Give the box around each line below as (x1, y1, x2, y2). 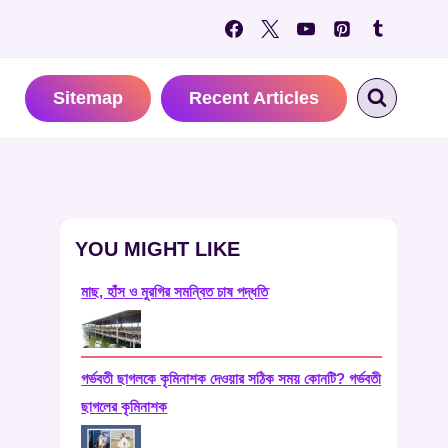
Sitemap (53, 87, 124, 108)
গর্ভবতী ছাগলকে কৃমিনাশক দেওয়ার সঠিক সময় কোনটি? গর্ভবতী (81, 370, 382, 388)
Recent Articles (189, 87, 320, 108)
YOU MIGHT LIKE (75, 238, 241, 261)
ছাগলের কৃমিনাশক (81, 398, 168, 416)
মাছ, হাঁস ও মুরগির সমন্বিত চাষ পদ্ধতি (81, 283, 269, 301)
